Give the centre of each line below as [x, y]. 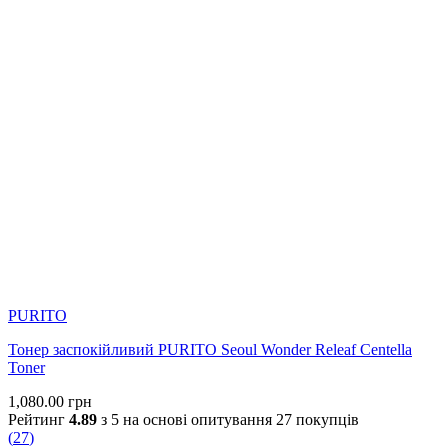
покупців [325, 420]
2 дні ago [98, 18]
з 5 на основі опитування [186, 420]
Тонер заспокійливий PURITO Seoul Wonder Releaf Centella [210, 350]
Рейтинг [38, 420]
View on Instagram [131, 67]
